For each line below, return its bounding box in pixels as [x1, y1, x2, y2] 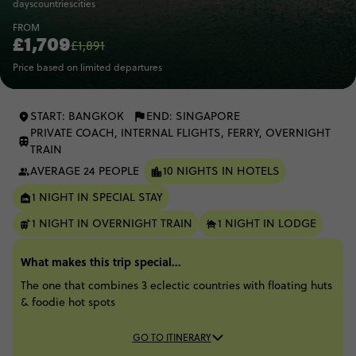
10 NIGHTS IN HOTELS [163, 163, 280, 179]
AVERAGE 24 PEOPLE [30, 163, 139, 179]
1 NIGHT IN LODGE [218, 215, 316, 231]
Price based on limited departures [13, 60, 162, 74]
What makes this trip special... [21, 253, 181, 269]
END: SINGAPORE [146, 108, 240, 124]
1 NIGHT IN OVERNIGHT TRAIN [32, 215, 192, 231]
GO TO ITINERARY [132, 331, 211, 344]
